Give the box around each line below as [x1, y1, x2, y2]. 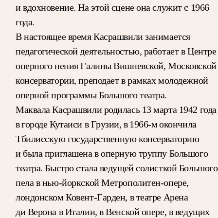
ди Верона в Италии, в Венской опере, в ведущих [16, 206, 210, 217]
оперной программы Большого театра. [16, 89, 167, 100]
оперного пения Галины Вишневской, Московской [16, 60, 217, 71]
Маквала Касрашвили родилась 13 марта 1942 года [16, 104, 217, 115]
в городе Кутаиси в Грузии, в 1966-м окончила [16, 118, 197, 129]
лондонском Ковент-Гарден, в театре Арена [16, 191, 188, 202]
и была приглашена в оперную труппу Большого [16, 147, 208, 159]
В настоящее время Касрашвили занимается [16, 31, 190, 42]
